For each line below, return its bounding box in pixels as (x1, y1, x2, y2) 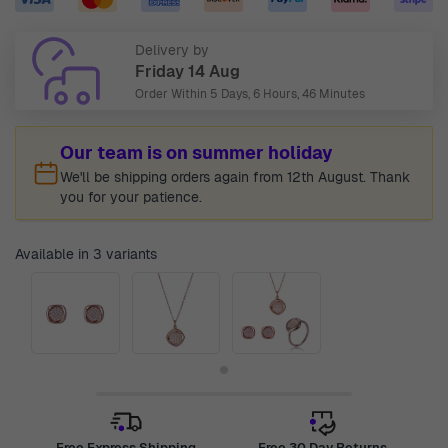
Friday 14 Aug (135, 61, 240, 82)
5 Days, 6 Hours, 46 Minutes (210, 86, 365, 102)
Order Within (135, 86, 210, 102)
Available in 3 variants (15, 245, 157, 263)
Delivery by (135, 41, 209, 59)
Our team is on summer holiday (60, 141, 333, 164)
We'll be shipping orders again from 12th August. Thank (60, 168, 410, 186)
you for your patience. (60, 188, 202, 206)
